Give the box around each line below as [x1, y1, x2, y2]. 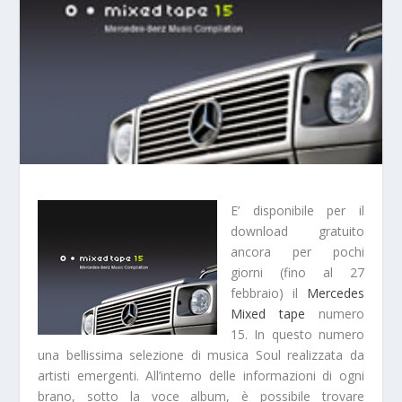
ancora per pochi [231, 243, 364, 261]
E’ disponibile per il [231, 202, 364, 220]
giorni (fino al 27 [231, 264, 364, 282]
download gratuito [231, 223, 364, 240]
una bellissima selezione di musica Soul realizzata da [38, 346, 364, 364]
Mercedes [306, 284, 364, 302]
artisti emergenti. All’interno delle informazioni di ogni [38, 367, 364, 385]
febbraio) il [231, 284, 307, 302]
